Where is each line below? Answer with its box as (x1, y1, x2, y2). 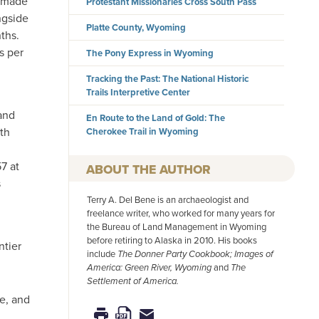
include (87, 247, 117, 261)
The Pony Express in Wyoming (86, 46, 214, 61)
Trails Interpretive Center (86, 85, 191, 100)
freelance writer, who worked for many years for (87, 206, 275, 220)
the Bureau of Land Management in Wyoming (87, 220, 266, 234)
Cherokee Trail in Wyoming (86, 125, 199, 139)
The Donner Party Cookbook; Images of (117, 247, 273, 261)
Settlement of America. (87, 274, 179, 288)
